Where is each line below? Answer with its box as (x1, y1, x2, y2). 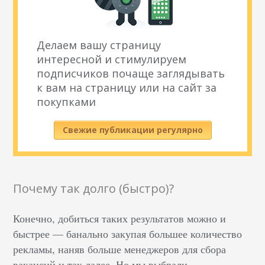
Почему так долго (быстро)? (13, 180, 174, 196)
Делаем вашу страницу (37, 38, 161, 52)
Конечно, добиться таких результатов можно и (13, 211, 227, 225)
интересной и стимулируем (37, 52, 187, 66)
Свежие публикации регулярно (62, 124, 203, 135)
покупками (37, 95, 96, 109)
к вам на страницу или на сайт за (37, 80, 217, 95)
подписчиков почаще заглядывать (37, 66, 225, 80)
